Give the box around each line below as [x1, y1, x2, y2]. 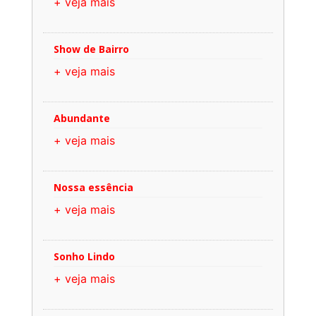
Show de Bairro [54, 42, 129, 56]
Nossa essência [54, 180, 133, 194]
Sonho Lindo [54, 249, 115, 263]
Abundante [54, 111, 110, 125]
